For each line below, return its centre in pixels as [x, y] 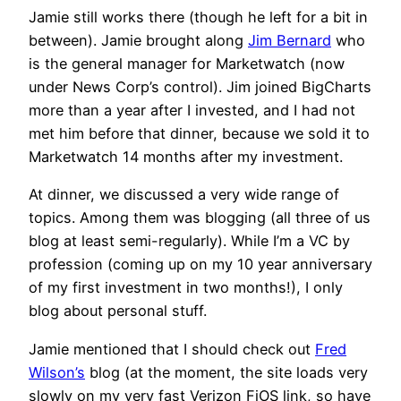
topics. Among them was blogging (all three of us [200, 218]
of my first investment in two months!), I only [186, 288]
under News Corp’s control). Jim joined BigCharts [200, 87]
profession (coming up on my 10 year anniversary [200, 264]
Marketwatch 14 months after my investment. [186, 157]
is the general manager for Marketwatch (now [187, 64]
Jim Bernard [290, 41]
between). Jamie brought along [138, 41]
